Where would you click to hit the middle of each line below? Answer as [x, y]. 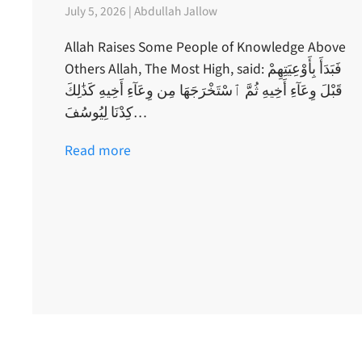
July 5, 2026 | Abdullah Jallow [141, 12]
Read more [98, 151]
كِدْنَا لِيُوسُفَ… [140, 113]
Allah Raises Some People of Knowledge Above [205, 48]
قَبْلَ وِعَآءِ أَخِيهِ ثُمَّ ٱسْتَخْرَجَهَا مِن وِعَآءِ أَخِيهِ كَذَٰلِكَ [204, 91]
